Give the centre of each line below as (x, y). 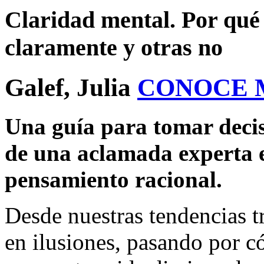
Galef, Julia (68, 87)
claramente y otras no (114, 47)
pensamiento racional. (113, 180)
